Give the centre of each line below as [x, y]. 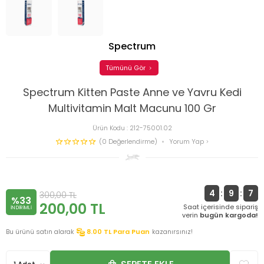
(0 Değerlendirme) [128, 141]
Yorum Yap [187, 141]
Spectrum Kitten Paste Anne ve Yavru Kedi [132, 93]
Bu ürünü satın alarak [40, 232]
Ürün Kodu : [111, 128]
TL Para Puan [127, 232]
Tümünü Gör [126, 67]
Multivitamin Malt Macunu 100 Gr [132, 108]
